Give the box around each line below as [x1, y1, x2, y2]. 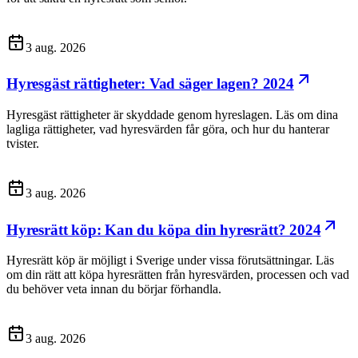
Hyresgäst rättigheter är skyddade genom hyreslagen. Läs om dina [6, 108, 338, 121]
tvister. [6, 137, 39, 150]
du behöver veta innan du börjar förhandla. [6, 282, 221, 296]
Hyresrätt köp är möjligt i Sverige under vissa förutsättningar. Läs [6, 253, 334, 268]
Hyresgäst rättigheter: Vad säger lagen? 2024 [6, 75, 294, 93]
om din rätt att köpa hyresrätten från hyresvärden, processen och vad [6, 268, 349, 282]
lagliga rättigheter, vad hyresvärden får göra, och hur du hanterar [6, 122, 329, 136]
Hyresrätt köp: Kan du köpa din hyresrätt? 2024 [6, 221, 321, 238]
